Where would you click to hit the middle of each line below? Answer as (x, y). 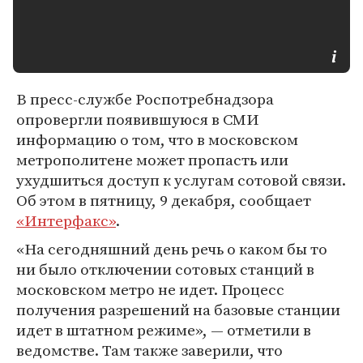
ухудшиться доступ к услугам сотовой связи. (181, 180)
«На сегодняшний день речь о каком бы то (172, 249)
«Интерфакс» (66, 220)
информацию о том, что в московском (157, 139)
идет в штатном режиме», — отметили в (164, 330)
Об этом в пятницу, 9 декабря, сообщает (164, 200)
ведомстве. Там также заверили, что (149, 350)
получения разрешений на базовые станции (178, 310)
